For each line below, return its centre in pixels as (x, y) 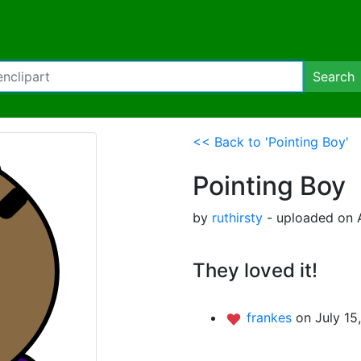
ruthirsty (237, 218)
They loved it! (255, 270)
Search (334, 77)
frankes (271, 317)
